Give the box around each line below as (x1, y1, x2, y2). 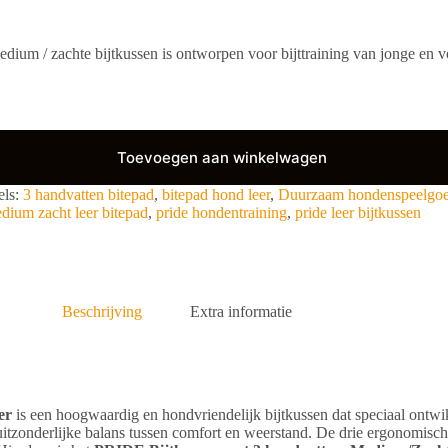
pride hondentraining (156, 203, 287, 221)
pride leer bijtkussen (295, 203, 421, 221)
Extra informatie (189, 302, 292, 320)
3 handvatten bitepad (23, 185, 154, 203)
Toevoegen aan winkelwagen (116, 147, 327, 167)
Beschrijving (61, 302, 142, 320)
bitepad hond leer (162, 185, 270, 203)
